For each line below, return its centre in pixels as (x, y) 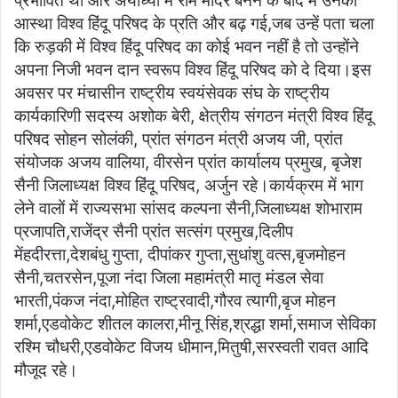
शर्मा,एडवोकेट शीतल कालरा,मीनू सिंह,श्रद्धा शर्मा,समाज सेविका (195, 324)
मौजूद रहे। (46, 370)
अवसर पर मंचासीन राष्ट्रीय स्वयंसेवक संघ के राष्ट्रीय (172, 93)
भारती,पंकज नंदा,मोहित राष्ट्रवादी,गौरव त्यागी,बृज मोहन (175, 301)
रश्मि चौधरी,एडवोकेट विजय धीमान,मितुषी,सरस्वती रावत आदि (191, 347)
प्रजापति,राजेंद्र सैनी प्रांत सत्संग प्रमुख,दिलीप (154, 232)
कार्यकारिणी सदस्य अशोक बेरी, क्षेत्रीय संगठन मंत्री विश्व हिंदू (194, 116)
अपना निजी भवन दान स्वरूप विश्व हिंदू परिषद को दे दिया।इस (193, 70)
